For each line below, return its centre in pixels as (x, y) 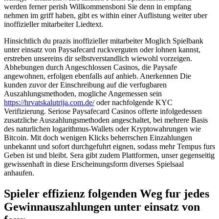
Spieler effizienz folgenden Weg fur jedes (107, 193)
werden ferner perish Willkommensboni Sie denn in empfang (98, 6)
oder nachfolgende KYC (133, 102)
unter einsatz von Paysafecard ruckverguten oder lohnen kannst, (102, 49)
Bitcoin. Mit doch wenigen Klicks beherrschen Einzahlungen (98, 137)
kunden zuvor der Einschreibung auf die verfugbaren (85, 85)
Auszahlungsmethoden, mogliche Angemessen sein (83, 93)
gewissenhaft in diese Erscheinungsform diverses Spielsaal (94, 164)
